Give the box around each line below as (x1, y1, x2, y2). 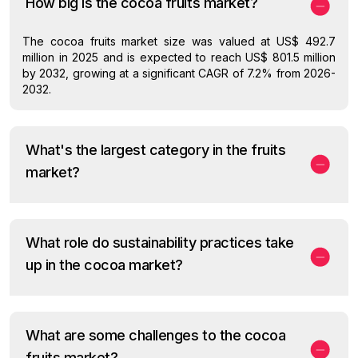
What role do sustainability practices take (26, 234, 294, 252)
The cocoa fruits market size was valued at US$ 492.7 (22, 34, 336, 49)
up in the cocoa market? (26, 257, 183, 274)
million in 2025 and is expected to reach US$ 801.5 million (22, 50, 336, 65)
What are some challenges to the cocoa (26, 327, 286, 344)
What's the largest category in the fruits (26, 141, 286, 159)
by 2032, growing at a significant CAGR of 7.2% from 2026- (22, 66, 336, 81)
